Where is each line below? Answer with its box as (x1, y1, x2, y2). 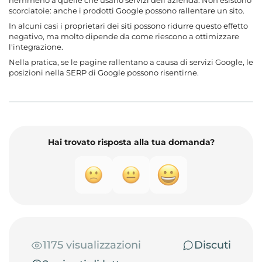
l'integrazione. (9, 42, 63, 51)
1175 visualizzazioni (43, 238, 141, 251)
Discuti (194, 238, 231, 251)
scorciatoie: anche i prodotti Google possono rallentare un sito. (9, 5, 244, 15)
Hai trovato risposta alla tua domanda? (47, 136, 215, 147)
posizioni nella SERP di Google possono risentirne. (9, 67, 199, 77)
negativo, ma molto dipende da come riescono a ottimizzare (9, 31, 239, 41)
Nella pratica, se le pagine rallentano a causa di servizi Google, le (9, 57, 253, 67)
